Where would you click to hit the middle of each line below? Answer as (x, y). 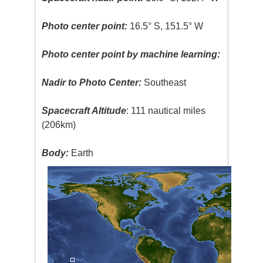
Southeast (164, 83)
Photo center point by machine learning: (131, 55)
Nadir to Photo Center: (92, 83)
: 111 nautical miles (166, 111)
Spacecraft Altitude (84, 111)
